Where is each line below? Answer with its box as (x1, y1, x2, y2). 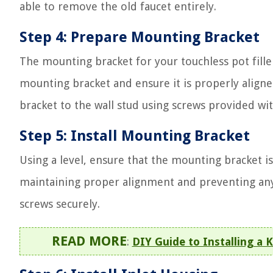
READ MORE (51, 233, 127, 249)
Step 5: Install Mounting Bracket (19, 127, 250, 144)
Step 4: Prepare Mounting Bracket (19, 29, 260, 46)
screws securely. (19, 197, 100, 210)
